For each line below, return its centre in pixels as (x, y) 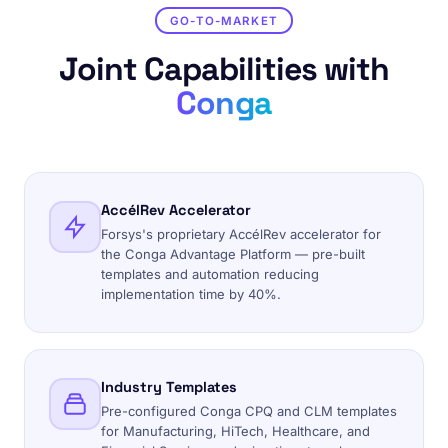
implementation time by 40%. (191, 294)
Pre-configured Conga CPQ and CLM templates (249, 411)
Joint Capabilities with (224, 69)
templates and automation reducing (210, 274)
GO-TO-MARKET (224, 20)
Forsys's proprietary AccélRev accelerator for (241, 234)
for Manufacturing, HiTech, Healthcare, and (235, 431)
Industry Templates (169, 387)
